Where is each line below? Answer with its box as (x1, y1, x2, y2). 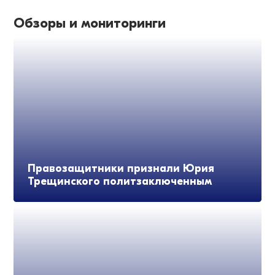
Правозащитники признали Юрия (27, 162, 214, 176)
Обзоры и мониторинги (14, 15, 166, 31)
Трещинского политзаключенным (27, 175, 212, 188)
